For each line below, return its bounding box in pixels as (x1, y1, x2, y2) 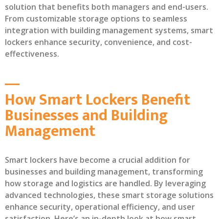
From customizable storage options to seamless (5, 13, 187, 24)
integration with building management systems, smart (5, 24, 213, 36)
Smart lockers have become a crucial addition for (5, 154, 190, 165)
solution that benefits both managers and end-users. (5, 1, 208, 12)
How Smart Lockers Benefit (5, 87, 190, 113)
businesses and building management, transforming (5, 166, 203, 177)
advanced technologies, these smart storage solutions (5, 189, 214, 200)
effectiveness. (5, 48, 59, 59)
